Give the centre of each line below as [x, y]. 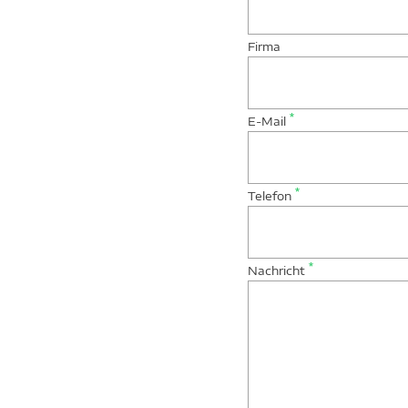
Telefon [271, 196]
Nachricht [278, 271]
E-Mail [269, 122]
